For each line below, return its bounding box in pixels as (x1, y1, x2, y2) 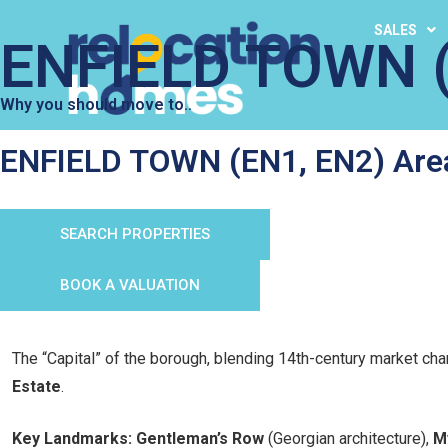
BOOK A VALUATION (60, 276, 200, 294)
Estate (12, 377, 61, 396)
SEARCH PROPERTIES (60, 225, 210, 243)
